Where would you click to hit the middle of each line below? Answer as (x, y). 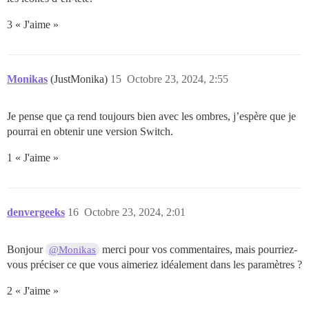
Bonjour (26, 249)
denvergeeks (36, 212)
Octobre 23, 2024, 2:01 (135, 212)
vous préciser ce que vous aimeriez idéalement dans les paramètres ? (154, 264)
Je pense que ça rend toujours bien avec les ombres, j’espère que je (151, 116)
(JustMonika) (80, 79)
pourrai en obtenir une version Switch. (90, 131)
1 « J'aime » (33, 157)
